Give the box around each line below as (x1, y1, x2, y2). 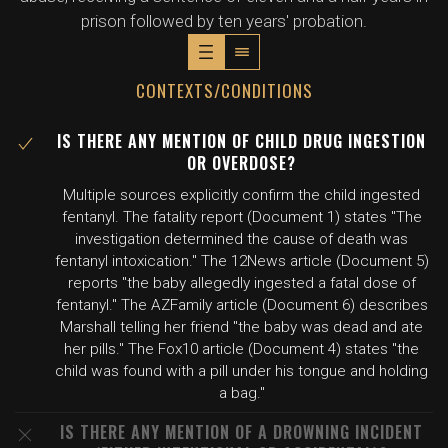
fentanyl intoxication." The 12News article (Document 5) (54, 252, 429, 270)
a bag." (218, 384, 265, 402)
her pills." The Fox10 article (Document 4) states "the (64, 340, 419, 358)
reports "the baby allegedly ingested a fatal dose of (67, 274, 416, 292)
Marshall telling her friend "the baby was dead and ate (60, 318, 423, 336)
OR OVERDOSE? (187, 151, 296, 175)
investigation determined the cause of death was (75, 230, 408, 248)
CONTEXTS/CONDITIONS (135, 78, 313, 103)
